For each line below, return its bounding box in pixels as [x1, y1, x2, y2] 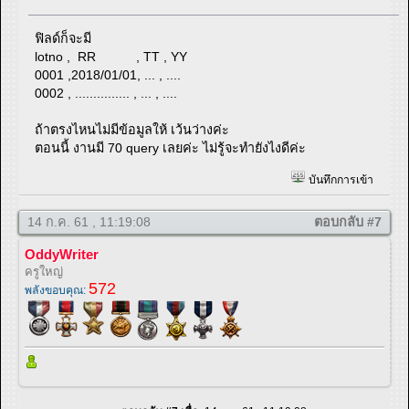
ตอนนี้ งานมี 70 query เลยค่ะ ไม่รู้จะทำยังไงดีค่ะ [35, 140, 307, 155]
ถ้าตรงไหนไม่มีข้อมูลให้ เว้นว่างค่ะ [35, 121, 230, 137]
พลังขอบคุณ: [25, 284, 89, 298]
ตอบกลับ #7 [314, 215, 382, 230]
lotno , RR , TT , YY [35, 48, 188, 64]
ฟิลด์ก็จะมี [35, 30, 92, 46]
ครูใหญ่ [25, 265, 63, 279]
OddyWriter [25, 246, 99, 263]
